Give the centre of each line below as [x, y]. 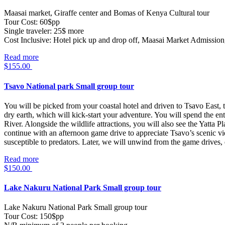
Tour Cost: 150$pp [34, 216]
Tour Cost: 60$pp [32, 22]
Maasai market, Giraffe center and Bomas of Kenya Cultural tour [107, 13]
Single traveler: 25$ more [44, 31]
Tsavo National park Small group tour [69, 86]
